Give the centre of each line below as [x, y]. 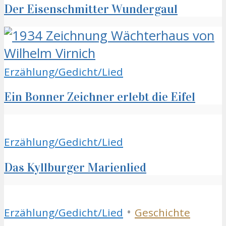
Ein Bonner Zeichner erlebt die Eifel [100, 97]
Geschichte [162, 213]
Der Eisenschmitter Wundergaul [91, 9]
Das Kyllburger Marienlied [75, 168]
